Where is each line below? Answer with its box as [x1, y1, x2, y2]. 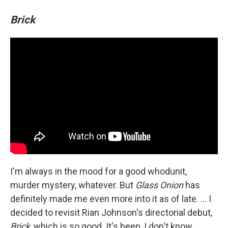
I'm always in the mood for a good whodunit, [10, 166, 187, 177]
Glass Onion [135, 180, 183, 191]
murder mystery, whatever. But [10, 180, 135, 191]
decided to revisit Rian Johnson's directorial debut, [10, 207, 212, 218]
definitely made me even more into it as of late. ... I [10, 193, 211, 205]
